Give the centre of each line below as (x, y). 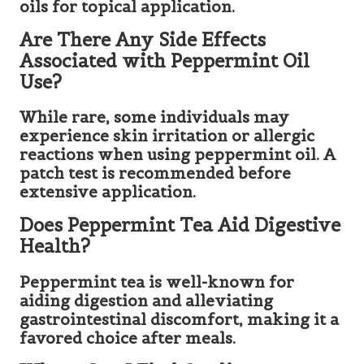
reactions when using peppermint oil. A (178, 155)
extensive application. (108, 192)
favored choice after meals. (128, 338)
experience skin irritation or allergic (167, 136)
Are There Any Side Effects (143, 40)
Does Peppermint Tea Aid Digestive (180, 225)
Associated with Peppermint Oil (165, 61)
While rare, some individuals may (154, 117)
